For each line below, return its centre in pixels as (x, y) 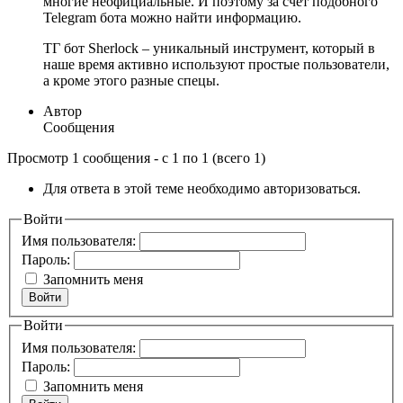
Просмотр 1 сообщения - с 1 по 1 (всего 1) (136, 157)
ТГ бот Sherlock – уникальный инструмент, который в (209, 48)
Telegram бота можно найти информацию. (172, 17)
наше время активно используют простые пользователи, (216, 64)
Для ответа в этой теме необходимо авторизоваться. (202, 188)
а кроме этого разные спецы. (131, 80)
